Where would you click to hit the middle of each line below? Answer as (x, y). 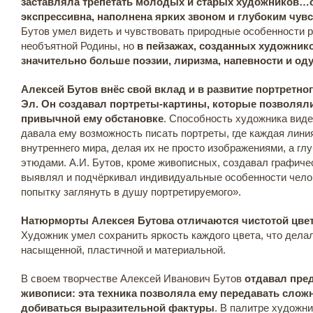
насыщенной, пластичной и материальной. (123, 250)
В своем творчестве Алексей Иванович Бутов (133, 278)
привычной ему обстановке (92, 118)
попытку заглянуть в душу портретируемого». (131, 192)
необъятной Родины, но (79, 46)
